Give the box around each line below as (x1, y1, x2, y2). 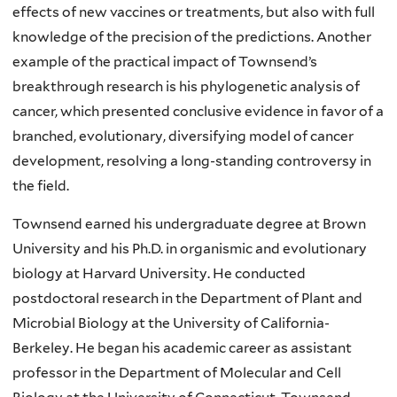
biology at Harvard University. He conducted (12, 265, 306, 283)
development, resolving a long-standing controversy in (12, 152, 371, 169)
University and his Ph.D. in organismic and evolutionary (12, 240, 367, 258)
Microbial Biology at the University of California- (12, 315, 330, 332)
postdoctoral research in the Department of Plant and (12, 290, 362, 307)
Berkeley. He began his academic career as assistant (12, 339, 352, 357)
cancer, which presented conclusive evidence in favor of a (12, 102, 384, 120)
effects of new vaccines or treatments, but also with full (12, 3, 375, 20)
